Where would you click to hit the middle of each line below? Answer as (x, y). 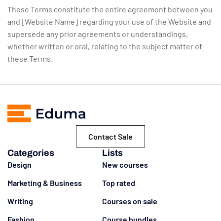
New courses (125, 165)
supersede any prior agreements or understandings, (98, 34)
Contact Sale (110, 137)
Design (19, 165)
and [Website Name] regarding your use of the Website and (109, 22)
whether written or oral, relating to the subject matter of (105, 46)
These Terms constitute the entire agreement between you (110, 9)
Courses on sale (130, 201)
